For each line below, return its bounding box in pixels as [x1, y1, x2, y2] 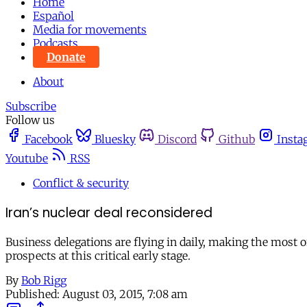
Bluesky [95, 132, 136, 146]
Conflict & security [33, 176, 129, 190]
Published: [5, 287, 60, 302]
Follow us [5, 113, 55, 127]
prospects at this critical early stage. [5, 249, 191, 263]
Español [33, 9, 74, 23]
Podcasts [33, 36, 78, 50]
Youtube [5, 151, 48, 165]
